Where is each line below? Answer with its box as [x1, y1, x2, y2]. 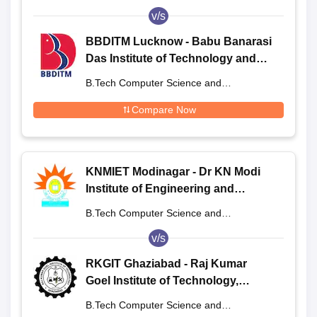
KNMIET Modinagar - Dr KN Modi [86, 165, 260, 178]
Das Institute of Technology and [86, 52, 256, 64]
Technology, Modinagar [86, 199, 212, 212]
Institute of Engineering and [86, 182, 234, 195]
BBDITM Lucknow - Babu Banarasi [86, 35, 272, 47]
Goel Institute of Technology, [86, 274, 238, 287]
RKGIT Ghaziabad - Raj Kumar [86, 257, 247, 270]
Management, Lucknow [86, 69, 210, 81]
